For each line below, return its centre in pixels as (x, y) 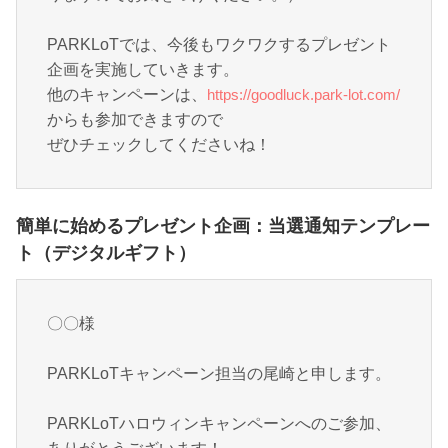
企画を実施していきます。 (143, 69)
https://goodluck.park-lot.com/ (303, 94)
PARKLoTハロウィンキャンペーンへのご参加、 (219, 423)
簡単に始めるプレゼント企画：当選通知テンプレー (223, 225)
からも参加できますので (135, 119)
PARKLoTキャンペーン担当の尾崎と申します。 (219, 373)
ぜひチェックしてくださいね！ (159, 144)
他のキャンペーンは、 (127, 94)
